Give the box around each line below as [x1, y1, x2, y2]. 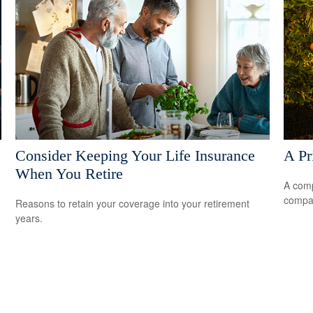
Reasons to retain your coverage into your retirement [15, 196, 250, 210]
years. [15, 210, 43, 225]
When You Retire [15, 164, 124, 182]
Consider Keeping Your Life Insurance [15, 146, 256, 164]
